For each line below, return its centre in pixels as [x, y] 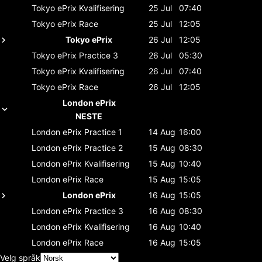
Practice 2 [104, 147]
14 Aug [162, 132]
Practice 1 [103, 132]
